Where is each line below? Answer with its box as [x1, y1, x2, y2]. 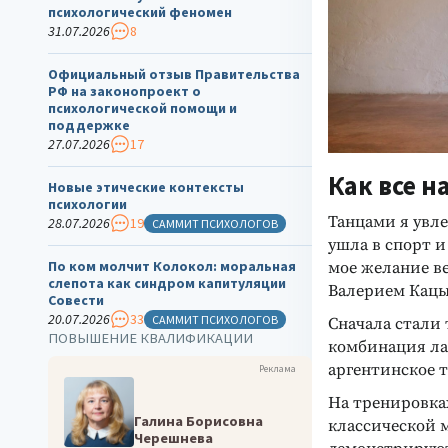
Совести [48, 291, 104, 309]
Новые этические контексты [48, 178, 244, 196]
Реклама [259, 362, 296, 375]
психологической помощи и [48, 99, 237, 117]
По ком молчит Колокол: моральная [48, 257, 296, 275]
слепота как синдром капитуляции [48, 274, 286, 292]
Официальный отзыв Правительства [48, 65, 300, 83]
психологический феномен [48, 3, 232, 21]
